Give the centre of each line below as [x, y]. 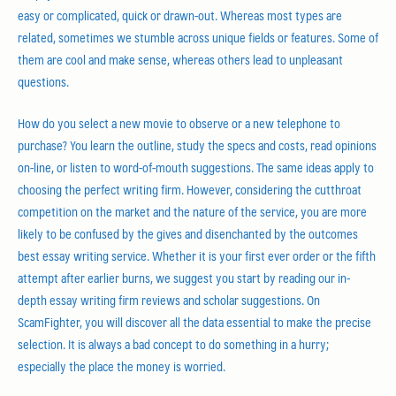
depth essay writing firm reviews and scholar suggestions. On [169, 300]
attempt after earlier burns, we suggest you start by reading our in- [184, 278]
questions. [43, 81]
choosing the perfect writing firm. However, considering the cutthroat [190, 189]
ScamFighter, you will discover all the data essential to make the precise [194, 322]
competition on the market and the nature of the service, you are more [192, 211]
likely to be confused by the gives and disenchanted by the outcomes [188, 233]
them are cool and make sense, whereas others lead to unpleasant [180, 59]
